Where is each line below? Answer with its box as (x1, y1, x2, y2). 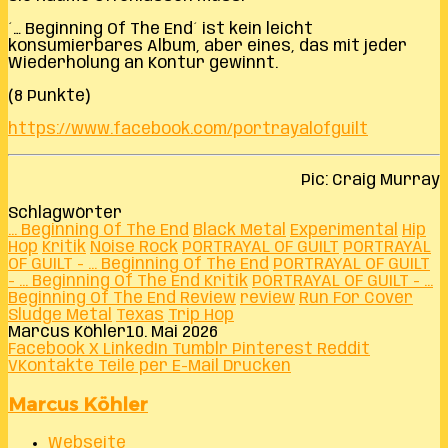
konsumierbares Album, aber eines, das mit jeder (8, 37, 407, 55)
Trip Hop (168, 306, 234, 324)
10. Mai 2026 (126, 323, 218, 341)
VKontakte (8, 357, 94, 375)
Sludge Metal (8, 306, 112, 324)
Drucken (223, 357, 291, 375)
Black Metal (193, 221, 286, 239)
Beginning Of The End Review (8, 289, 236, 307)
